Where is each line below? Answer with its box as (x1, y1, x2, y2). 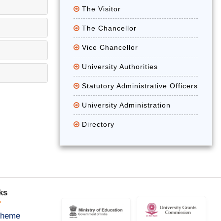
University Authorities (82, 63, 158, 71)
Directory (82, 120, 115, 128)
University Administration (82, 101, 171, 109)
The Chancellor (82, 24, 137, 32)
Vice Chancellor (82, 43, 139, 51)
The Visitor (82, 5, 121, 13)
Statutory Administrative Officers (82, 82, 198, 90)
